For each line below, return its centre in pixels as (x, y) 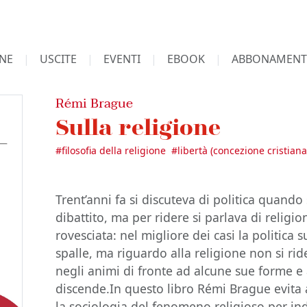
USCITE (58, 59)
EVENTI (122, 59)
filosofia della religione (114, 150)
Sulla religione (138, 126)
